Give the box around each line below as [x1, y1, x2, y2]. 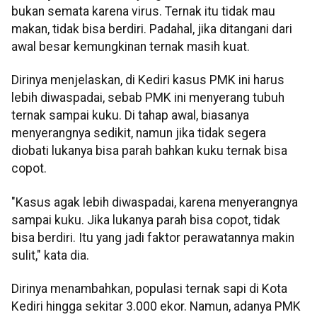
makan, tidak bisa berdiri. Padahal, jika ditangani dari [11, 22, 292, 37]
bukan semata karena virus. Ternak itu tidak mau [11, 4, 275, 19]
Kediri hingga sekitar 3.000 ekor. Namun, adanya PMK [11, 299, 301, 314]
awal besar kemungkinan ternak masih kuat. [11, 40, 255, 54]
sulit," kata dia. [11, 248, 89, 263]
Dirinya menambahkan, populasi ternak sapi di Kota [11, 282, 287, 296]
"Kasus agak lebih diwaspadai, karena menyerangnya [11, 195, 298, 209]
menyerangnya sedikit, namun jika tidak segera [11, 126, 266, 141]
